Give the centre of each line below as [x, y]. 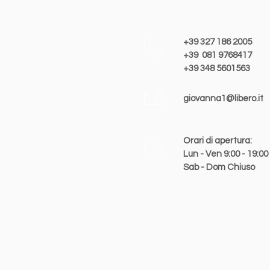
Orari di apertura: [218, 141]
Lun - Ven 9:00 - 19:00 [226, 154]
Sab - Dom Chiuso [219, 167]
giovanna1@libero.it [223, 99]
